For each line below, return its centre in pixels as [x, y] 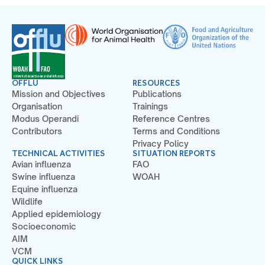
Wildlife [27, 201]
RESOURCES [156, 83]
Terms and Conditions [176, 131]
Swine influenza [43, 176]
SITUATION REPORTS [174, 153]
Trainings [150, 106]
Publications [157, 93]
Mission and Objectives [59, 93]
